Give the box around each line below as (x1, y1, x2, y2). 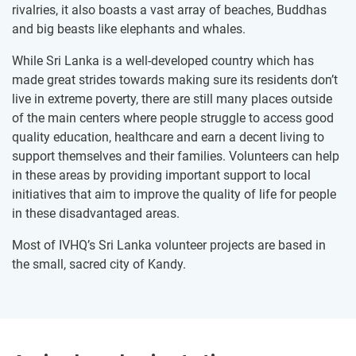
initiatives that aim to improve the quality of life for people (12, 187, 336, 203)
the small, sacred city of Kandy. (12, 257, 186, 273)
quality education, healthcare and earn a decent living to (12, 130, 324, 145)
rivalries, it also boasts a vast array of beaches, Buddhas (12, 2, 327, 18)
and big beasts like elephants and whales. (12, 21, 246, 37)
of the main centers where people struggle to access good (12, 110, 334, 126)
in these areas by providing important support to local (12, 168, 311, 184)
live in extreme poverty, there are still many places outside (12, 91, 332, 107)
